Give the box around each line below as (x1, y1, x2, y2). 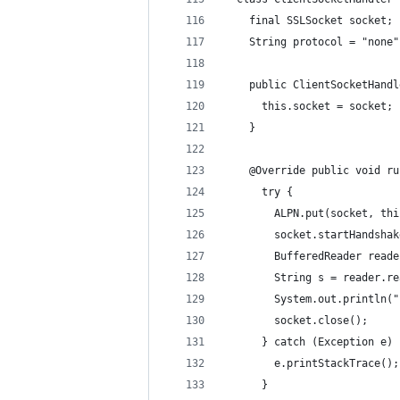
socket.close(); (224, 314, 368, 327)
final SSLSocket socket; (224, 14, 393, 27)
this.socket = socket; (224, 100, 393, 112)
